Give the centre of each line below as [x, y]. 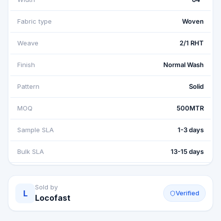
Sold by [46, 187]
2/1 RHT [192, 43]
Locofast [53, 198]
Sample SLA [36, 130]
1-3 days [191, 130]
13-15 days [187, 151]
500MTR [190, 108]
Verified [187, 193]
